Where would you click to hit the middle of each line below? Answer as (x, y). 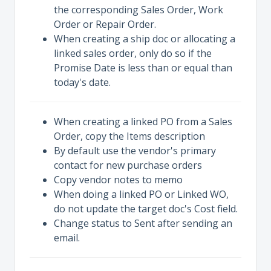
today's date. (83, 82)
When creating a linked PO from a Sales (143, 122)
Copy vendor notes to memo (118, 180)
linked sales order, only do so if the (133, 53)
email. (67, 238)
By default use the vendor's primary (135, 151)
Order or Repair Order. (106, 24)
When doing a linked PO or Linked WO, (141, 194)
